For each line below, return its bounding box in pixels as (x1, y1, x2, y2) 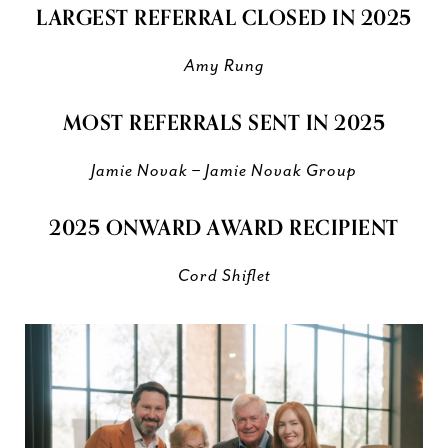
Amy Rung (184, 56, 264, 76)
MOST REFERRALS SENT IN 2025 (62, 106, 386, 140)
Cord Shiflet (177, 266, 271, 286)
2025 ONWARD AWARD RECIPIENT (49, 211, 399, 245)
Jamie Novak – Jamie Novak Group (91, 161, 357, 181)
